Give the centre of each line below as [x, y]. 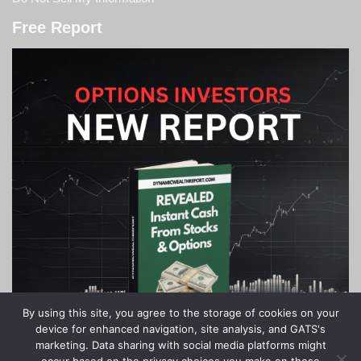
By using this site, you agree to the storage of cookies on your [180, 313]
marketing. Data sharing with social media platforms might [180, 345]
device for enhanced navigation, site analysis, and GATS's [180, 329]
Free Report [57, 28]
